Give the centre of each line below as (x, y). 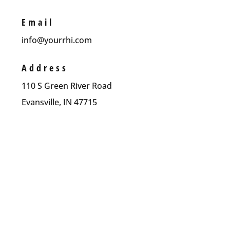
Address (45, 68)
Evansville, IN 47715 (60, 102)
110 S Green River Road (67, 86)
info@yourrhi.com (57, 40)
